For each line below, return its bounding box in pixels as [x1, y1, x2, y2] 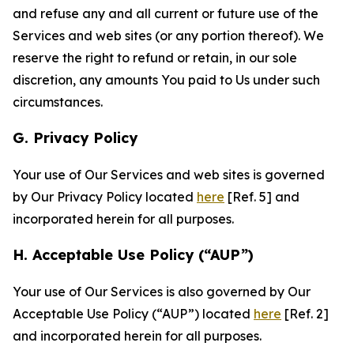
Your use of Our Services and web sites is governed [13, 167, 325, 183]
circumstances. [13, 94, 103, 110]
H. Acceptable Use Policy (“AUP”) [13, 246, 254, 264]
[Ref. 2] [281, 306, 329, 322]
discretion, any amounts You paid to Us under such [13, 72, 320, 88]
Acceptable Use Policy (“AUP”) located [13, 306, 254, 322]
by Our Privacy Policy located [13, 189, 197, 205]
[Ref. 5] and [224, 189, 299, 205]
